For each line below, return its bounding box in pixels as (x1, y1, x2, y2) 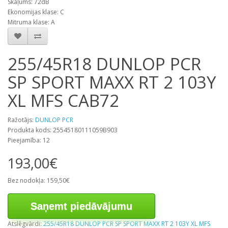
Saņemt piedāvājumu (31, 201, 132, 212)
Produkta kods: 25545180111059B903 (8, 126, 118, 134)
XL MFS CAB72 (8, 89, 119, 112)
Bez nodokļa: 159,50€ (8, 176, 70, 185)
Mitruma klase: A (8, 18, 55, 26)
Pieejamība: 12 (8, 136, 50, 145)
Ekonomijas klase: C (8, 8, 64, 16)
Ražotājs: (8, 116, 35, 124)
